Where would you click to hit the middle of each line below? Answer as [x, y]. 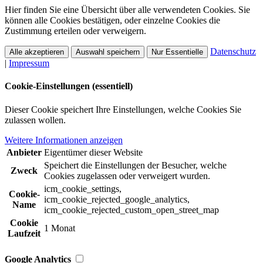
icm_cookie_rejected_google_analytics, [117, 199]
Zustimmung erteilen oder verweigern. [75, 31]
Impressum [29, 63]
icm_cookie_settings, [83, 188]
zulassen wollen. [35, 120]
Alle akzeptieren [37, 52]
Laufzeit [24, 233]
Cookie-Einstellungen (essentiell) [69, 86]
